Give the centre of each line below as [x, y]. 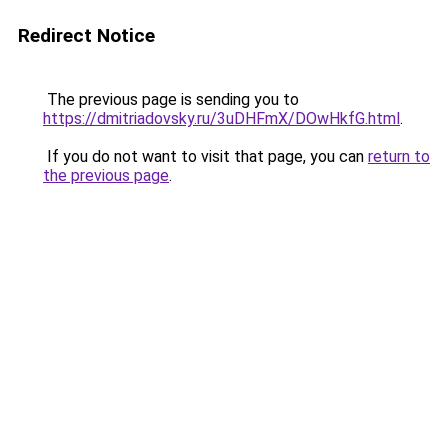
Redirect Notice [86, 35]
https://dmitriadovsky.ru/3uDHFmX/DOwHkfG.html [221, 118]
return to [399, 156]
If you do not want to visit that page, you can [205, 156]
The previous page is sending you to [171, 99]
